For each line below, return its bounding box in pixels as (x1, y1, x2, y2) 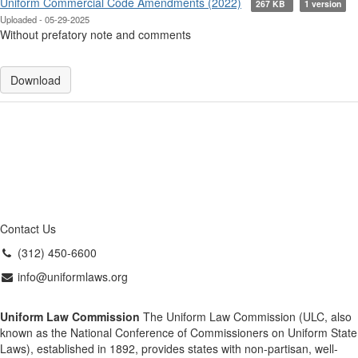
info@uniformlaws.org (14, 268, 128, 285)
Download (10, 72, 61, 89)
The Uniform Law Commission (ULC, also (140, 308, 352, 325)
